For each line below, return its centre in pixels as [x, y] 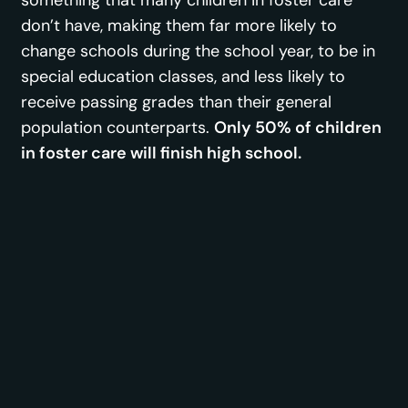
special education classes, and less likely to [184, 76]
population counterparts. [118, 127]
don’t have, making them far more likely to [179, 25]
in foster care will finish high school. [162, 153]
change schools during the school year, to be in [199, 51]
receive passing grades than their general [177, 102]
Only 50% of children [298, 127]
